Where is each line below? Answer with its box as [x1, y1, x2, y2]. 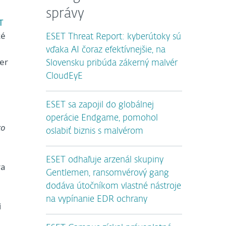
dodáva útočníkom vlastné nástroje [46, 182, 181, 191]
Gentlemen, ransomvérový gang [46, 169, 169, 178]
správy [46, 8, 84, 21]
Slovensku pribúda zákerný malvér [46, 59, 178, 68]
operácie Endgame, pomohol [46, 114, 158, 123]
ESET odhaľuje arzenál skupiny [46, 156, 163, 164]
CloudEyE [46, 72, 83, 81]
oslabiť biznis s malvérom [46, 127, 143, 136]
